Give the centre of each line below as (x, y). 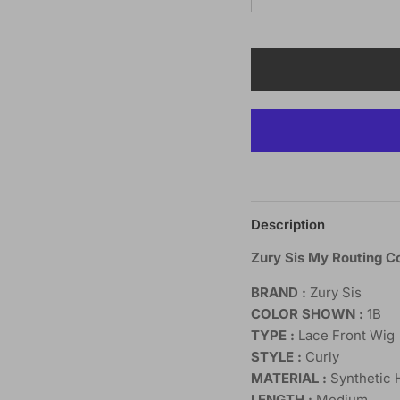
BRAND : (280, 293)
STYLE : (278, 357)
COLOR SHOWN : (307, 314)
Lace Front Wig (346, 336)
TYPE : (274, 336)
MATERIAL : (288, 379)
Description (287, 225)
